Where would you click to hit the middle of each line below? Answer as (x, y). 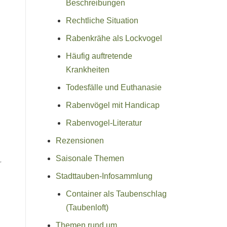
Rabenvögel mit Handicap (113, 105)
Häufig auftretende (99, 56)
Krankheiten (88, 69)
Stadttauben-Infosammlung (104, 176)
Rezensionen (80, 140)
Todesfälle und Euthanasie (114, 87)
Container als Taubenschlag (116, 194)
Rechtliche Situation (102, 20)
